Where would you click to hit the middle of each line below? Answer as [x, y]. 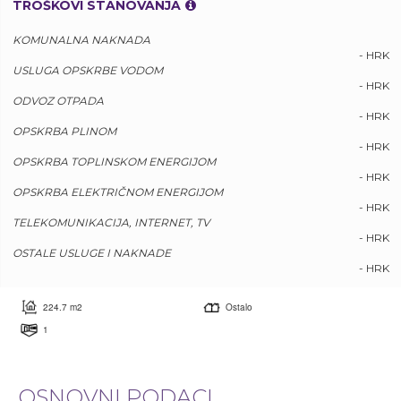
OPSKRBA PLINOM [64, 131]
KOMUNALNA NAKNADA [81, 40]
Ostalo [239, 307]
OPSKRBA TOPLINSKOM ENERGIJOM [114, 162]
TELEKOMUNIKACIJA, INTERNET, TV [111, 222]
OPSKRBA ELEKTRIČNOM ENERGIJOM [118, 192]
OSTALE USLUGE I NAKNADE [92, 253]
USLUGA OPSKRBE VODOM [88, 70]
